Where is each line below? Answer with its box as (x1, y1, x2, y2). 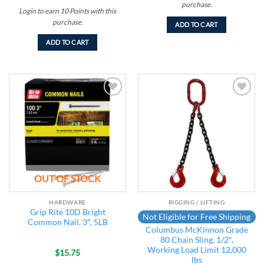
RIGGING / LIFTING (168, 198, 225, 206)
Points (70, 6, 89, 16)
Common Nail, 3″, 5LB (27, 217, 108, 227)
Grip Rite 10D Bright (29, 207, 105, 217)
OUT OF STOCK (34, 173, 101, 184)
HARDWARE (49, 198, 86, 206)
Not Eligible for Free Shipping (142, 211, 250, 222)
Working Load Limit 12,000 (147, 245, 246, 255)
